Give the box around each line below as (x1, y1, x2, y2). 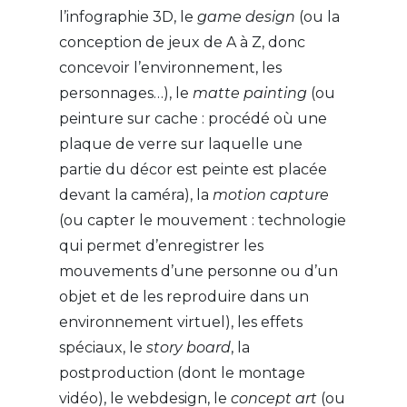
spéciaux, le (58, 339, 146, 357)
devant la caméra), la (58, 186, 213, 204)
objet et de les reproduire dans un (58, 288, 309, 306)
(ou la (294, 8, 340, 26)
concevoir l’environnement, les (58, 59, 282, 77)
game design (196, 8, 295, 26)
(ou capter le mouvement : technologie (58, 212, 346, 230)
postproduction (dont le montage (58, 364, 305, 382)
